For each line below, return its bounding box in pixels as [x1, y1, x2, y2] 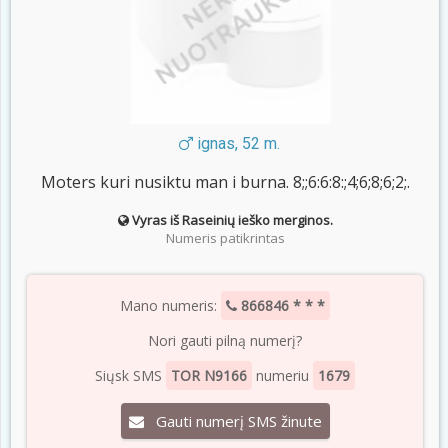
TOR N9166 [171, 366, 247, 386]
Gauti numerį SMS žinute [143, 411, 322, 432]
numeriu [252, 366, 313, 386]
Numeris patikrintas [165, 229, 285, 248]
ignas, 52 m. [192, 134, 280, 154]
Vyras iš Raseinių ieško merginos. [131, 211, 333, 230]
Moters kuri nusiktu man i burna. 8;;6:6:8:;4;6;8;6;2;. [40, 171, 410, 194]
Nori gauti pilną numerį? [148, 331, 302, 351]
